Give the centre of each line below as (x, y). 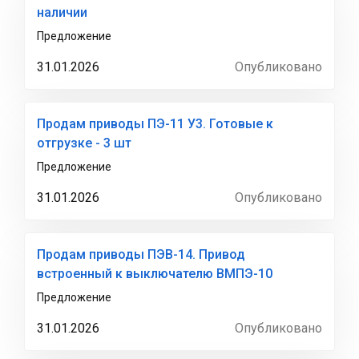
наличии (62, 12)
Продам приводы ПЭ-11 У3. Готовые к (155, 124)
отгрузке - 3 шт (84, 143)
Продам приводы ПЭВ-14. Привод (141, 254)
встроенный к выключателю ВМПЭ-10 (155, 274)
